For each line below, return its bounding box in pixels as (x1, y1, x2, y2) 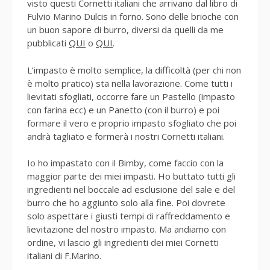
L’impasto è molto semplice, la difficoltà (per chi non (27, 63, 241, 76)
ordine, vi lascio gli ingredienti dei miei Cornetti (27, 236, 219, 248)
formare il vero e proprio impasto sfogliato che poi (27, 116, 236, 129)
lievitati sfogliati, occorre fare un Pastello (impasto (27, 90, 235, 102)
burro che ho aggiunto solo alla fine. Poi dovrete (27, 196, 225, 209)
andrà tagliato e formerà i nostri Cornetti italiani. (27, 130, 225, 142)
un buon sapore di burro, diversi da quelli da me (27, 24, 224, 36)
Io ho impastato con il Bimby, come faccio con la (27, 157, 224, 169)
